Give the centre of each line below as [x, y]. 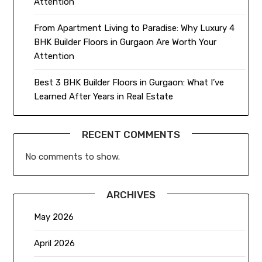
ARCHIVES [131, 194]
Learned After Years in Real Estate [104, 96]
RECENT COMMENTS [131, 134]
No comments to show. [73, 156]
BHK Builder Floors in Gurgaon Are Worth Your [125, 42]
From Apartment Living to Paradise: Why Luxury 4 [135, 28]
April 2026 [55, 243]
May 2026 [54, 217]
